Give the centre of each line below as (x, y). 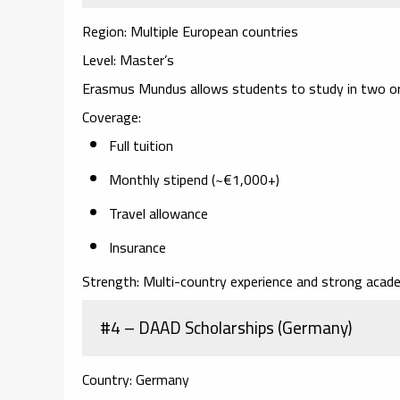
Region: (104, 31)
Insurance (137, 247)
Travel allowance (158, 213)
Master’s (145, 59)
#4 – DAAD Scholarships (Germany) (226, 327)
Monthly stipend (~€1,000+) (194, 179)
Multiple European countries (212, 31)
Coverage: (112, 117)
